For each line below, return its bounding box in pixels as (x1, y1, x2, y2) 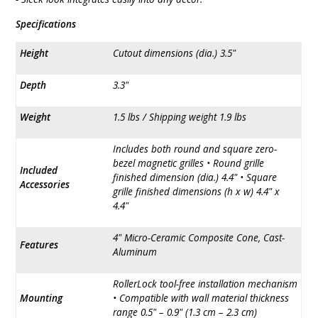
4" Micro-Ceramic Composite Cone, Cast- (113, 230, 285, 244)
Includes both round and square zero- (113, 141, 278, 155)
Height (20, 45, 49, 60)
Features (20, 237, 59, 251)
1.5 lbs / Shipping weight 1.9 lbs (113, 109, 247, 124)
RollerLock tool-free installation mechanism (113, 276, 298, 290)
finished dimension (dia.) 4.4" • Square (113, 170, 278, 184)
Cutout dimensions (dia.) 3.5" (113, 45, 239, 60)
